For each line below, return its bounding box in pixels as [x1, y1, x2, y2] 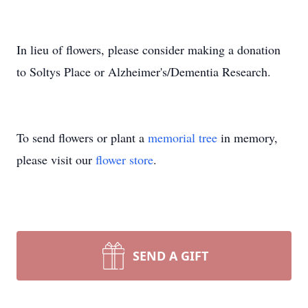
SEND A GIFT [133, 247, 208, 264]
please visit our [16, 151, 96, 168]
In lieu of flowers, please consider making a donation [16, 41, 280, 58]
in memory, [217, 129, 278, 146]
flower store [96, 151, 153, 168]
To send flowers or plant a [16, 129, 148, 146]
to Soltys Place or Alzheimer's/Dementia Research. [16, 63, 271, 80]
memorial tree [148, 129, 217, 146]
